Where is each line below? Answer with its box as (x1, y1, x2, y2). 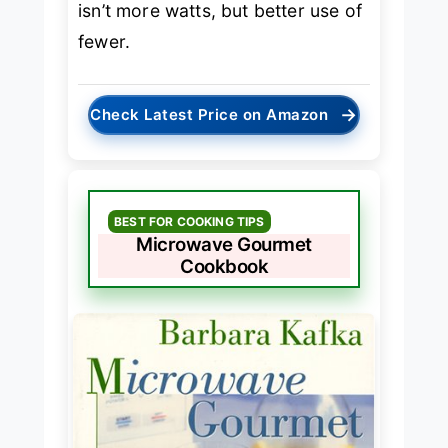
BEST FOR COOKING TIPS (114, 213, 265, 229)
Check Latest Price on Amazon (90, 104, 329, 124)
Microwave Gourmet (136, 232, 312, 256)
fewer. (78, 31, 131, 53)
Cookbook (180, 254, 268, 278)
